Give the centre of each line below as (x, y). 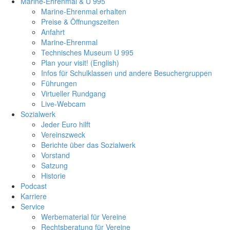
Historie (53, 175)
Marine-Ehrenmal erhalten (84, 11)
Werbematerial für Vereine (84, 216)
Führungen (59, 83)
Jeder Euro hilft (66, 124)
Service (33, 206)
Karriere (34, 196)
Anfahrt (53, 32)
